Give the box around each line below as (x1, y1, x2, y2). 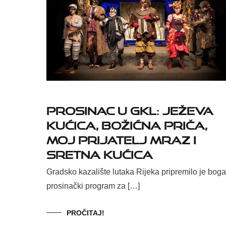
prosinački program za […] (46, 182, 140, 191)
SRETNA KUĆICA (46, 144, 153, 162)
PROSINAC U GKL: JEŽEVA (46, 100, 213, 118)
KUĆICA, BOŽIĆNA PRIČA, (46, 115, 207, 133)
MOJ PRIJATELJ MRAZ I (46, 129, 196, 147)
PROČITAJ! (67, 209, 104, 217)
